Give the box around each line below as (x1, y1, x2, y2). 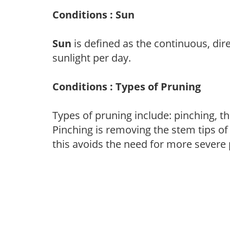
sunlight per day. (52, 50, 131, 65)
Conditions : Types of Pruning (52, 79, 201, 93)
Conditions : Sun (52, 7, 135, 22)
